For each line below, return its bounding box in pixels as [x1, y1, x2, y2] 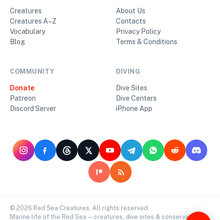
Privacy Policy [116, 27, 161, 36]
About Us [116, 7, 145, 15]
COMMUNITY [10, 68, 55, 76]
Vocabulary [10, 27, 45, 36]
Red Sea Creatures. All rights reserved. [32, 204, 149, 212]
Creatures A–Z [10, 17, 56, 26]
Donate [10, 84, 34, 92]
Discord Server [10, 105, 56, 113]
